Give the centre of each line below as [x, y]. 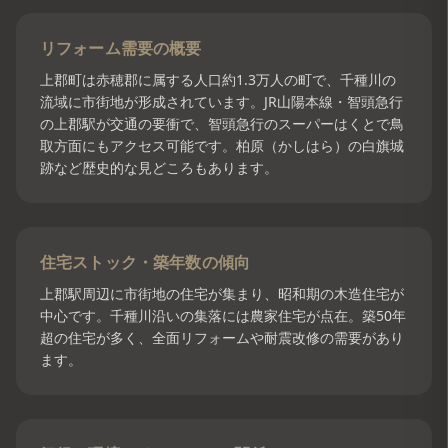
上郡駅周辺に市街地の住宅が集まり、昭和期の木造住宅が [222, 293]
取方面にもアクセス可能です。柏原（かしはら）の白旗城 [222, 145]
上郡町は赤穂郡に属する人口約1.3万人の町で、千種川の [218, 79]
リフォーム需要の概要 [121, 48]
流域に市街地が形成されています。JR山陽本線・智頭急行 [221, 101]
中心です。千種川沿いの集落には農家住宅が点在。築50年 [223, 315]
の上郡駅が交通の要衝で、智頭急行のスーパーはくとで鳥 [222, 123]
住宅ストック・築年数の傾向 [145, 262]
